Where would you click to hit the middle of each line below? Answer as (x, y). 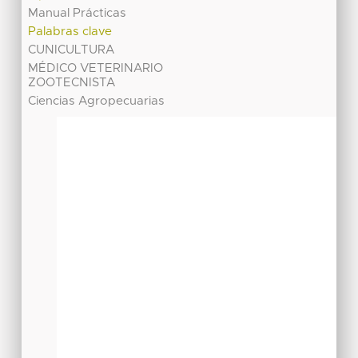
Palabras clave (70, 31)
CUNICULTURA (72, 50)
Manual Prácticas (78, 13)
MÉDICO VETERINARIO (96, 68)
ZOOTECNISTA (72, 82)
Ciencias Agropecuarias (97, 101)
